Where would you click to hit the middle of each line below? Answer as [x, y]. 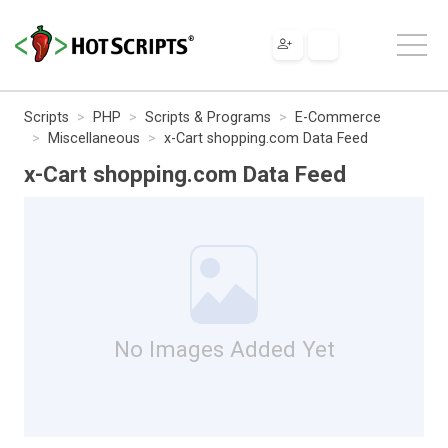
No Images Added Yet [224, 348]
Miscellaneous [94, 138]
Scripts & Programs [208, 117]
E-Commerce [338, 117]
